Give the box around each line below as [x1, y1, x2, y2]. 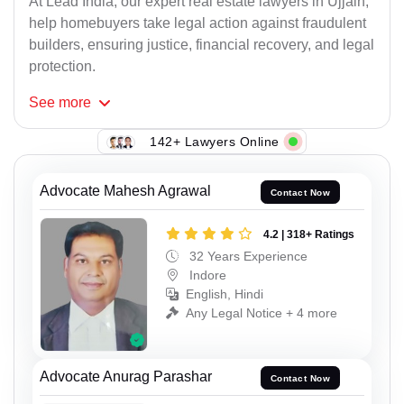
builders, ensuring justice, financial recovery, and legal [29, 37, 374, 53]
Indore [186, 267, 226, 282]
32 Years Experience [186, 248, 308, 263]
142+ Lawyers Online [150, 133, 280, 149]
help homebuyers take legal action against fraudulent [29, 15, 366, 32]
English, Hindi [186, 286, 263, 301]
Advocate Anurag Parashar [40, 369, 212, 385]
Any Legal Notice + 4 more [186, 305, 337, 320]
